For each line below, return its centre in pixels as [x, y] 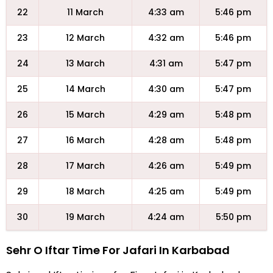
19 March [85, 217]
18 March [85, 191]
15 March [85, 115]
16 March [85, 140]
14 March [85, 89]
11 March [85, 12]
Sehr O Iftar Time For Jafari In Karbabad [118, 250]
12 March [85, 38]
